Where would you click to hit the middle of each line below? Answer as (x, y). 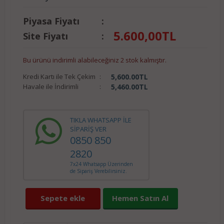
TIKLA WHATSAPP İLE (100, 120)
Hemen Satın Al (140, 198)
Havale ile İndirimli (50, 86)
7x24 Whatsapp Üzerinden (101, 164)
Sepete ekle (63, 198)
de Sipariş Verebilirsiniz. (98, 171)
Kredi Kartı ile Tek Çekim (59, 76)
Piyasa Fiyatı (51, 21)
